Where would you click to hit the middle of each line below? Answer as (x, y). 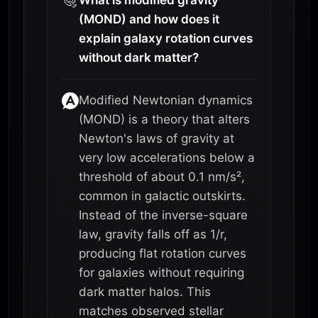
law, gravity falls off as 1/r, (153, 234)
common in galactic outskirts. (162, 196)
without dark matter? (139, 57)
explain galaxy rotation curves (166, 38)
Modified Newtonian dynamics (166, 100)
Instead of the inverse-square (163, 215)
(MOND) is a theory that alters (164, 119)
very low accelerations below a (167, 157)
